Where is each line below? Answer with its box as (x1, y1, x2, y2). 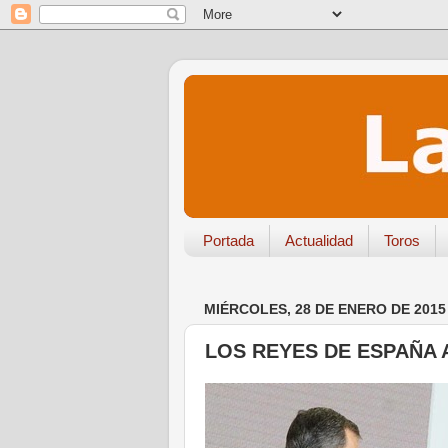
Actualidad (284, 232, 353, 250)
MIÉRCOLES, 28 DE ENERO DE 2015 (204, 301, 446, 317)
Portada (202, 232, 254, 250)
